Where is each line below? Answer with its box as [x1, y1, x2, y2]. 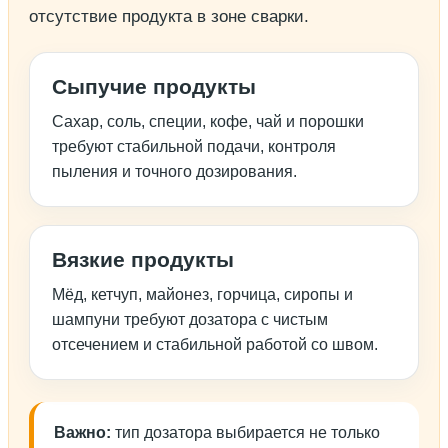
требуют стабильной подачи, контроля [52, 138, 336, 156]
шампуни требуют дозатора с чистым [52, 311, 328, 329]
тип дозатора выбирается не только [111, 424, 380, 442]
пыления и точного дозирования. [52, 163, 297, 181]
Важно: [54, 424, 111, 442]
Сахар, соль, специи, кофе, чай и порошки [52, 113, 364, 131]
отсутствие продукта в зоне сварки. [29, 7, 309, 27]
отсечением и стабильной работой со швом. [52, 336, 378, 354]
